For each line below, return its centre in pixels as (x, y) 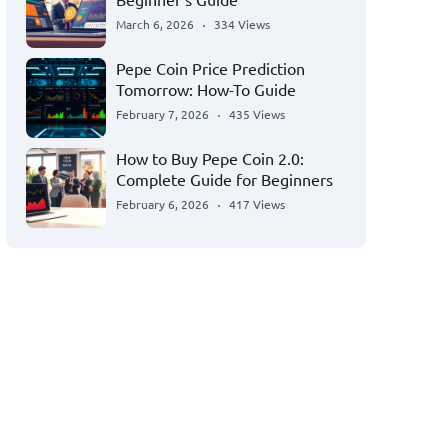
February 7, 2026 (162, 114)
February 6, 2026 (162, 204)
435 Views (257, 114)
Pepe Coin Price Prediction (210, 68)
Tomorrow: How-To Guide (206, 89)
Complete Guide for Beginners (224, 179)
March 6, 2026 (155, 24)
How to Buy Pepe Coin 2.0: (210, 158)
